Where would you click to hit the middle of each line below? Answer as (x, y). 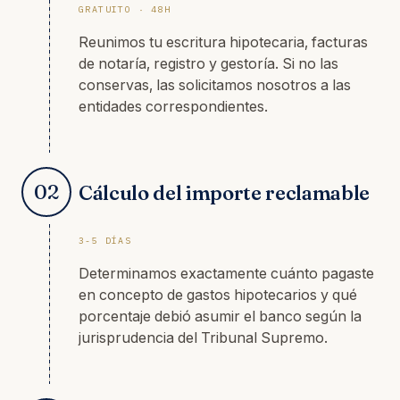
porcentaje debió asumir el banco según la (220, 317)
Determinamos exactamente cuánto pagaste (226, 274)
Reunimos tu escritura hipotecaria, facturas (223, 42)
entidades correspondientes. (173, 106)
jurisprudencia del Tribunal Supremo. (203, 338)
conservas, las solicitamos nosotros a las (215, 84)
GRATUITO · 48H (125, 9)
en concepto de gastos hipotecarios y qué (218, 295)
